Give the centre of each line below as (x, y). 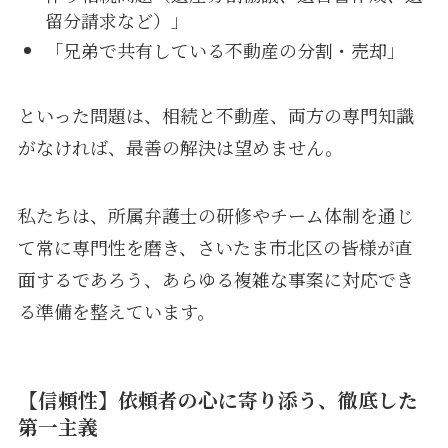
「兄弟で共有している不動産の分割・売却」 (224, 50)
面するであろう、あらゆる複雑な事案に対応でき (215, 278)
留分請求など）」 (116, 19)
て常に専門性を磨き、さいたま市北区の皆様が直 (215, 246)
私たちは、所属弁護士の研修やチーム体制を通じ (215, 214)
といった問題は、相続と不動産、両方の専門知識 (215, 115)
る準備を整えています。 (116, 310)
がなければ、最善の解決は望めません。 (180, 147)
